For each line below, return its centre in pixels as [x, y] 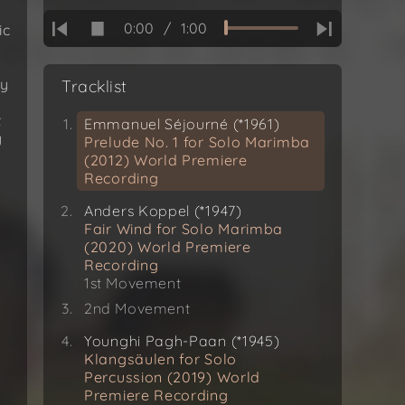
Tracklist [94, 87]
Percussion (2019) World [173, 377]
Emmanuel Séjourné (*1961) [182, 124]
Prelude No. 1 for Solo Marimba [197, 142]
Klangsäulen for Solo [160, 359]
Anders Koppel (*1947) [163, 211]
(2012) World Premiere [166, 160]
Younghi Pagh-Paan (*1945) [182, 341]
